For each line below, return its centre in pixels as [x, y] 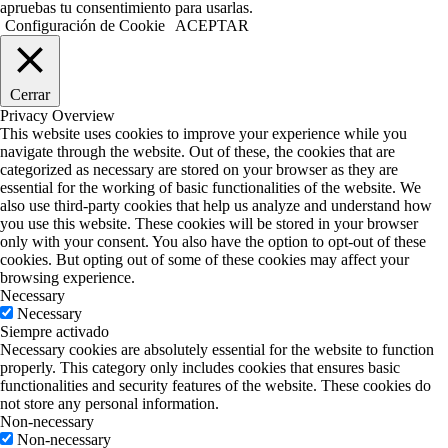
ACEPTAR [212, 25]
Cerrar [30, 94]
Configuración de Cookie [85, 25]
